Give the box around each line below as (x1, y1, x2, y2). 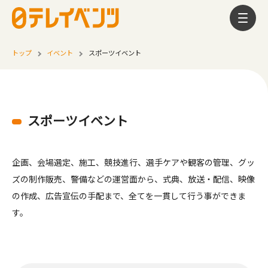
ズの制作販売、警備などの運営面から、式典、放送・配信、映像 (12, 173, 255, 185)
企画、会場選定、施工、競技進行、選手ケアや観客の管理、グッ (12, 156, 255, 168)
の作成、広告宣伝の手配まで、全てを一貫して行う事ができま (12, 190, 246, 202)
